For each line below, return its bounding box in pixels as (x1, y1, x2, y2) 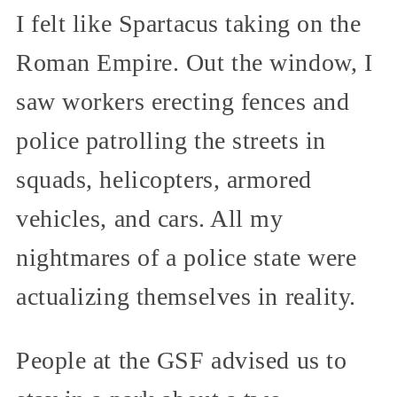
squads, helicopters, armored (16, 166, 312, 194)
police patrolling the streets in (16, 127, 326, 155)
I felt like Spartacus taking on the (16, 10, 362, 38)
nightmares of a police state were (16, 244, 357, 272)
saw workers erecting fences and (16, 88, 350, 116)
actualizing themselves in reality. (16, 283, 357, 311)
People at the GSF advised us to (16, 346, 347, 375)
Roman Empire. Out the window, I (16, 49, 373, 77)
